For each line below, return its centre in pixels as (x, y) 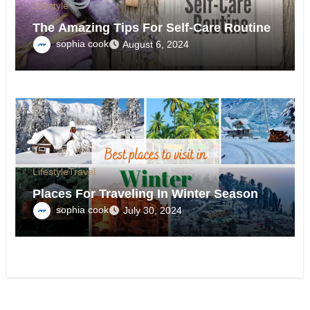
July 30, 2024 (153, 211)
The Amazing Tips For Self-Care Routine (152, 28)
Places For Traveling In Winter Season (146, 194)
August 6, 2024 (156, 45)
